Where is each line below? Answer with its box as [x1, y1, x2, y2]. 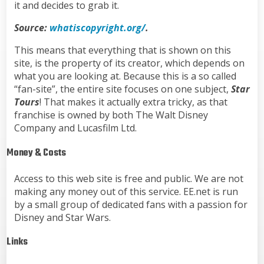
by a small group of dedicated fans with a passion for [14, 197, 247, 211]
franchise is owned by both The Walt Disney [14, 108, 208, 122]
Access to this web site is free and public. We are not [14, 171, 243, 185]
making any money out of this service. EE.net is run [14, 184, 238, 198]
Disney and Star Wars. [14, 210, 111, 224]
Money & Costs [6, 145, 67, 161]
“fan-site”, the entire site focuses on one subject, [14, 82, 231, 96]
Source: [14, 21, 49, 35]
